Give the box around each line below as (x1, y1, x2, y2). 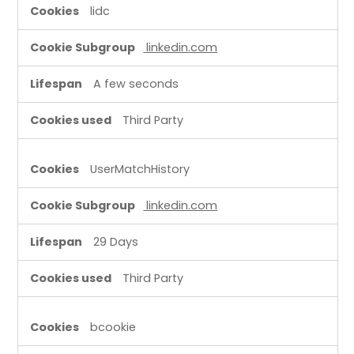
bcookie (90, 318, 137, 335)
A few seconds (93, 75, 179, 92)
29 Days (93, 233, 139, 250)
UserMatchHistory (90, 160, 190, 177)
